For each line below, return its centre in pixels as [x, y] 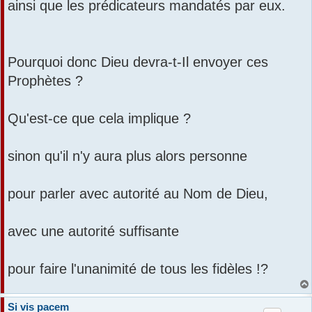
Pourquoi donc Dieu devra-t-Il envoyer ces [138, 62]
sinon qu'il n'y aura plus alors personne [127, 156]
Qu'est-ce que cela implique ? [99, 118]
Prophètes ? [45, 80]
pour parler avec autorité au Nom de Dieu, [138, 193]
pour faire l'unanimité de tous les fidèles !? [138, 268]
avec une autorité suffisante [93, 231]
